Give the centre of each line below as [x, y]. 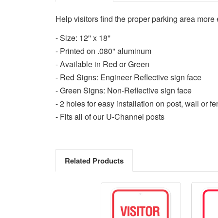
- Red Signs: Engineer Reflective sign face [128, 77]
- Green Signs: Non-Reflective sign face [124, 90]
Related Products [94, 160]
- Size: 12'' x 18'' [83, 37]
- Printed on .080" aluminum [103, 51]
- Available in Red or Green [102, 64]
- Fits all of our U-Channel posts [110, 116]
